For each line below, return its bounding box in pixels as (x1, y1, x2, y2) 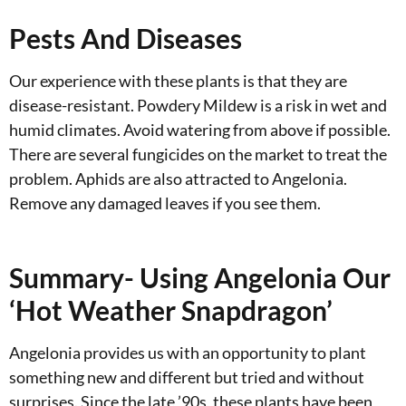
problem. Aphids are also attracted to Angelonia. (9, 168, 347, 188)
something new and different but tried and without (9, 366, 364, 387)
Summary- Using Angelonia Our (9, 260, 391, 294)
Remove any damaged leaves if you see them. (9, 192, 321, 213)
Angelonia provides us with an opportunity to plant (9, 342, 366, 362)
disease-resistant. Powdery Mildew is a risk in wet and (9, 94, 387, 115)
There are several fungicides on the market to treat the (9, 143, 387, 164)
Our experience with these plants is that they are (9, 70, 347, 91)
